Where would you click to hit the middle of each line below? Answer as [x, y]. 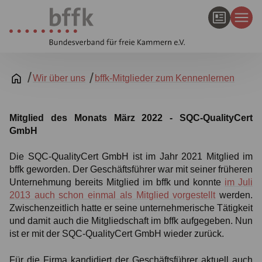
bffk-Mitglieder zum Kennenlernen [165, 78]
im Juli [239, 182]
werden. [234, 195]
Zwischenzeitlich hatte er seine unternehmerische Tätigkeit [131, 208]
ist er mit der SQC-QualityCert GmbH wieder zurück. [117, 234]
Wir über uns [59, 78]
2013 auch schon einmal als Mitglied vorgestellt [113, 195]
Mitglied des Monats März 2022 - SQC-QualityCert [131, 118]
